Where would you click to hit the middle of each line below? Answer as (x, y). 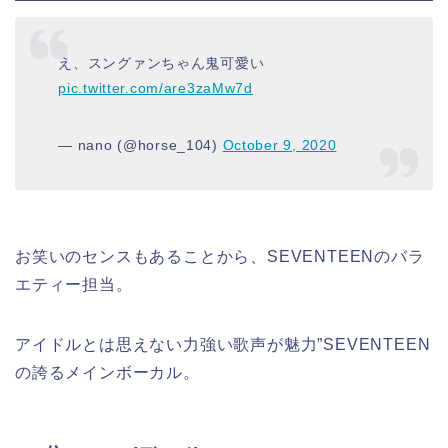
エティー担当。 (74, 284)
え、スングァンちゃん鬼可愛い (161, 63)
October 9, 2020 (279, 145)
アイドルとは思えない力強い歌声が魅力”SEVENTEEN (223, 344)
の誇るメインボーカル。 (107, 372)
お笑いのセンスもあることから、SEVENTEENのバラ (220, 256)
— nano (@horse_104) (140, 145)
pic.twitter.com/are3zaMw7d (155, 88)
